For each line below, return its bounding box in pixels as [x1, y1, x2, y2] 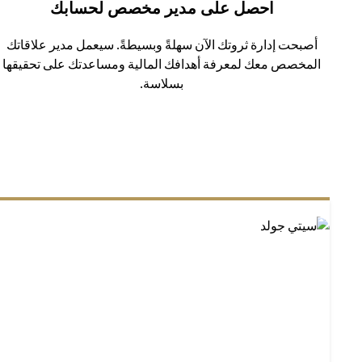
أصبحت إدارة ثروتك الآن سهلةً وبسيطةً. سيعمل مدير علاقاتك [6, 37, 318, 53]
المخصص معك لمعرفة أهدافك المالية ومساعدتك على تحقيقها [2, 57, 321, 72]
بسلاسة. [140, 76, 183, 91]
